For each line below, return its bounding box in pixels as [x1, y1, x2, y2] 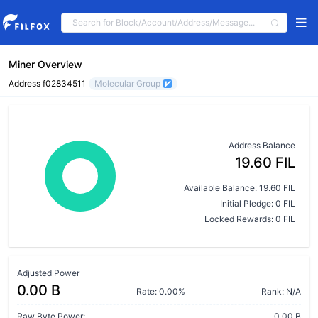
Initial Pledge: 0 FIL [220, 198, 295, 209]
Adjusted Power [17, 268, 79, 278]
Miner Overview [9, 58, 82, 70]
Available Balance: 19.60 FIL [184, 182, 295, 193]
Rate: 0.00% [136, 286, 185, 297]
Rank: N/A [261, 286, 301, 297]
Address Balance [229, 140, 295, 150]
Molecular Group [94, 78, 160, 89]
